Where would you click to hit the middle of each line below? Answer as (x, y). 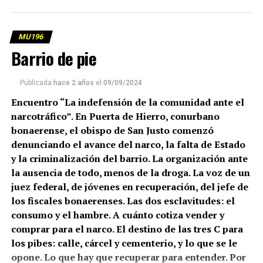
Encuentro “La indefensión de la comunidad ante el (127, 102)
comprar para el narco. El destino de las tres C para (127, 229)
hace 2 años (73, 83)
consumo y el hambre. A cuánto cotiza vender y (117, 215)
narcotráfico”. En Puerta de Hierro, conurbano (115, 117)
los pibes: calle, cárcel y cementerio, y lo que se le (124, 243)
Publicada (36, 83)
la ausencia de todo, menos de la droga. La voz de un (130, 173)
